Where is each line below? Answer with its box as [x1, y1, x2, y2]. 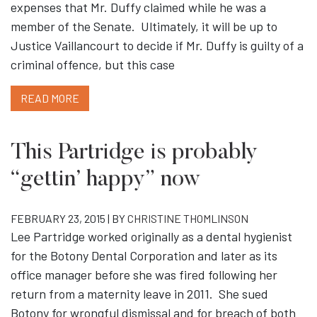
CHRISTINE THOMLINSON [127, 212, 248, 226]
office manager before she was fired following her [11, 267, 277, 283]
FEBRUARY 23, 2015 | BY [11, 212, 127, 226]
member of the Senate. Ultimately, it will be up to [11, 18, 277, 35]
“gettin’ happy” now [11, 168, 200, 192]
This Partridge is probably [11, 142, 258, 165]
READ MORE [21, 91, 79, 105]
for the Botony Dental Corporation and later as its [11, 248, 277, 264]
